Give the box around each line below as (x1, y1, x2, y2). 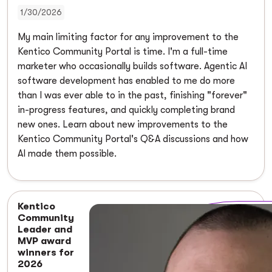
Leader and (18, 224, 72, 236)
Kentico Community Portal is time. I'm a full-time (18, 46, 228, 58)
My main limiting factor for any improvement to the (18, 32, 239, 43)
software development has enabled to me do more (18, 75, 235, 87)
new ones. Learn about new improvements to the (18, 119, 228, 131)
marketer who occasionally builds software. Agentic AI (18, 61, 247, 72)
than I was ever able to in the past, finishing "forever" (18, 90, 247, 101)
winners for (18, 247, 74, 259)
